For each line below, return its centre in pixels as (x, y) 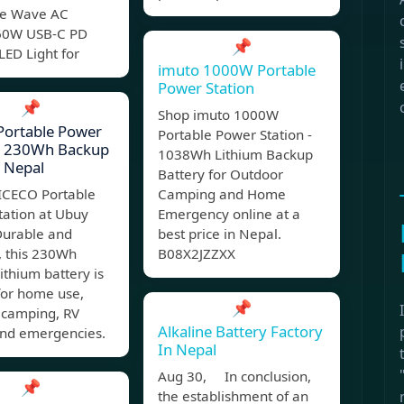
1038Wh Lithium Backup (235, 155)
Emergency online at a (229, 214)
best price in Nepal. (220, 234)
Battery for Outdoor (220, 174)
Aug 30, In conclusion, (234, 376)
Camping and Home (222, 194)
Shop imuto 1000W (218, 115)
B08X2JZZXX (197, 254)
